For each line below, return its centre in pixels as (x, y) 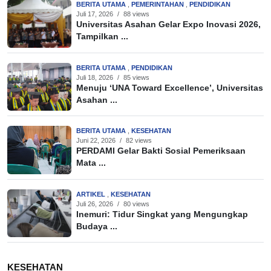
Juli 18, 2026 (95, 77)
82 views (139, 141)
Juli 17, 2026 (95, 14)
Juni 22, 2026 (96, 141)
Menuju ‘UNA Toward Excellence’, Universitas (170, 88)
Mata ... (91, 163)
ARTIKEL (92, 194)
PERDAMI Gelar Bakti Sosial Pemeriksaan (161, 151)
